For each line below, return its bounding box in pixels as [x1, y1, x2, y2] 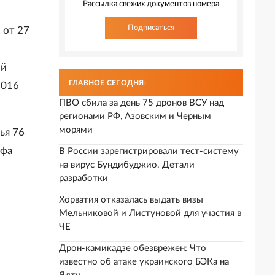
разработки [59, 174, 108, 183]
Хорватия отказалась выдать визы [59, 195, 203, 204]
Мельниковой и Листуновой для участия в [59, 209, 241, 218]
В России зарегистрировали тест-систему [59, 147, 239, 156]
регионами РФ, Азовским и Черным [59, 112, 211, 121]
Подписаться [128, 23, 174, 32]
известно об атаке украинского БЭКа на [59, 257, 229, 266]
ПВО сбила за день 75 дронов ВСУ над [59, 98, 224, 107]
